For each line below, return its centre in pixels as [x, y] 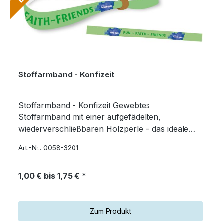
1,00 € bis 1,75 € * [52, 175]
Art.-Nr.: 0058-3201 [48, 147]
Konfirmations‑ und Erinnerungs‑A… [87, 140]
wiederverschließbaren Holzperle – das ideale [103, 129]
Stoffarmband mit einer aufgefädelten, [90, 117]
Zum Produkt [110, 211]
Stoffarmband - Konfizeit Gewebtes [84, 105]
